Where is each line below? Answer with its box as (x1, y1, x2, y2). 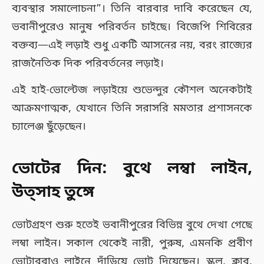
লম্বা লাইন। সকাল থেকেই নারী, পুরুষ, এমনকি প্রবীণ (12, 236, 252, 251)
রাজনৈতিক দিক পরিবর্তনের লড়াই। (12, 56, 164, 71)
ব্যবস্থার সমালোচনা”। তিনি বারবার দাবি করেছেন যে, (12, 1, 252, 16)
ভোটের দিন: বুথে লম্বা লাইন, (12, 158, 252, 180)
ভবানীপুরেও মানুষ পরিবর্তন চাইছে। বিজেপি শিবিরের (12, 19, 252, 34)
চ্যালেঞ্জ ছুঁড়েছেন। (12, 119, 86, 134)
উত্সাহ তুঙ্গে (12, 181, 94, 203)
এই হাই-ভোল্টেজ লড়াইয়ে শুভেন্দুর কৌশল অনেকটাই (12, 82, 252, 97)
